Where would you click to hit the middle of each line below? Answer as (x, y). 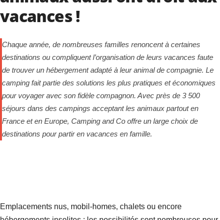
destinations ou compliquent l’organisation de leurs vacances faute (108, 57)
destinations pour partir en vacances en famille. (77, 134)
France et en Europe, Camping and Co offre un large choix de (100, 121)
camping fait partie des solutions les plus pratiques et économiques (109, 83)
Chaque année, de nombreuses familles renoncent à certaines (101, 44)
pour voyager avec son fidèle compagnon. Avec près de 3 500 (101, 96)
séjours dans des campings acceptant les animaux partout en (100, 108)
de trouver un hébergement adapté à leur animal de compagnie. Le (108, 70)
